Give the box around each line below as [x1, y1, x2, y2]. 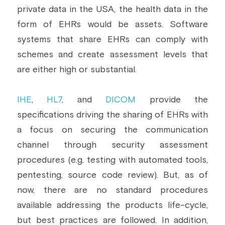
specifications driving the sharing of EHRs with [17, 110, 208, 120]
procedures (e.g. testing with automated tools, [17, 156, 208, 165]
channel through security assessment [17, 141, 208, 150]
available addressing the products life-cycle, [17, 201, 208, 210]
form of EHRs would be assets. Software [17, 20, 208, 29]
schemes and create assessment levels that [17, 50, 208, 59]
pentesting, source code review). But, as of [17, 171, 208, 180]
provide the [136, 95, 208, 104]
